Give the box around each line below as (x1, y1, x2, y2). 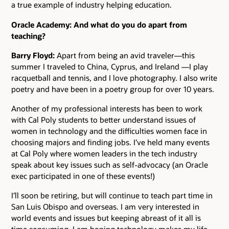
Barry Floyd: (11, 50, 55, 60)
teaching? (11, 30, 45, 41)
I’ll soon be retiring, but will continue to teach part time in (11, 190, 213, 201)
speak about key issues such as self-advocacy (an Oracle (11, 159, 208, 170)
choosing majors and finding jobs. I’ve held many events (11, 137, 210, 148)
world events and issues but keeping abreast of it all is (11, 213, 201, 223)
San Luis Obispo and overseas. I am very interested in (11, 201, 199, 212)
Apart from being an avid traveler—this (55, 50, 195, 60)
